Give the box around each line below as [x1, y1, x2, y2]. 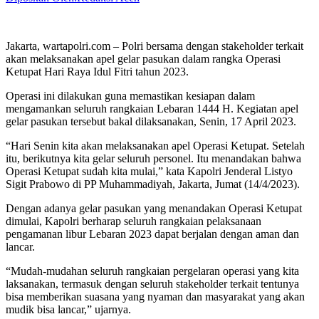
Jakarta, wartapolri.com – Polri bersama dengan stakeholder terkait [6, 39, 303, 52]
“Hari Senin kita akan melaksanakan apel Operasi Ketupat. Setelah [6, 139, 305, 152]
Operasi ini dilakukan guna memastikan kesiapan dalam [6, 89, 255, 102]
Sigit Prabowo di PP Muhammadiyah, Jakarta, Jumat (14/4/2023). [6, 177, 300, 190]
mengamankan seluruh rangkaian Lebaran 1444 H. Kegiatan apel [6, 102, 298, 115]
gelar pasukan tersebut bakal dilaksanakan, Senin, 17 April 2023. [6, 115, 296, 127]
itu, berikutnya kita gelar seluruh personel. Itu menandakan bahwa [6, 152, 301, 164]
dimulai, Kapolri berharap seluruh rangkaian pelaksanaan [6, 214, 261, 227]
